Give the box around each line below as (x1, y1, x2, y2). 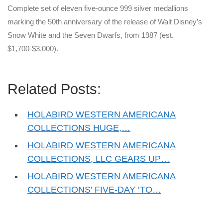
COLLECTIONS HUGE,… (27, 123, 130, 133)
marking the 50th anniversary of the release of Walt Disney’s (7, 17, 202, 26)
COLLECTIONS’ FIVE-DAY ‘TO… (27, 185, 161, 195)
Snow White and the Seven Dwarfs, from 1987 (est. (7, 31, 174, 40)
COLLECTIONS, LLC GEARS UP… (27, 154, 170, 164)
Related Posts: (7, 81, 101, 98)
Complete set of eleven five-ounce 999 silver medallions (7, 4, 188, 13)
